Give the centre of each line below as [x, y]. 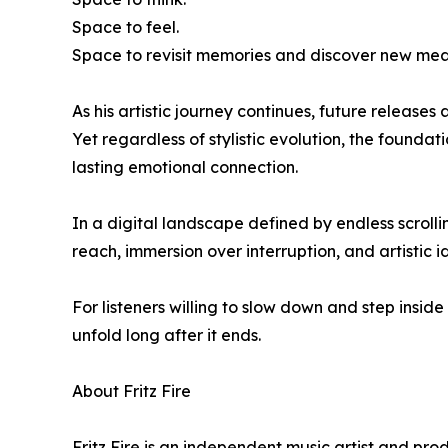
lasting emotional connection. [185, 167]
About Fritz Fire [131, 391]
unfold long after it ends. [166, 335]
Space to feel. [125, 27]
